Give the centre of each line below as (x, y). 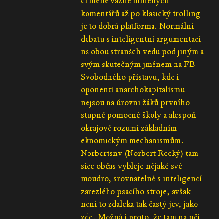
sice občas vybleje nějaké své (132, 166)
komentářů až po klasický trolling (141, 13)
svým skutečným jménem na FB (138, 64)
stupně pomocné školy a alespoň (139, 115)
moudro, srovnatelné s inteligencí (142, 178)
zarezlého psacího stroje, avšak (136, 191)
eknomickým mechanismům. (132, 140)
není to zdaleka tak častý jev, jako (140, 204)
